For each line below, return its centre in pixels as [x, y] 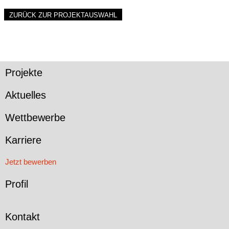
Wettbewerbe [35, 117]
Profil [17, 184]
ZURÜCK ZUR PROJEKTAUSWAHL [63, 15]
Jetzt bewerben [31, 162]
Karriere [23, 140]
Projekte [24, 72]
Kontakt [22, 216]
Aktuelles [26, 95]
